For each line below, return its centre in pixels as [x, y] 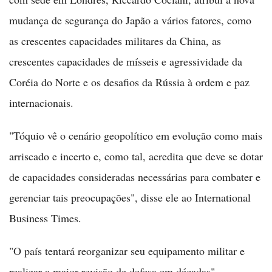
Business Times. [45, 218]
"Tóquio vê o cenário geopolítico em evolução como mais [136, 135]
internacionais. [41, 103]
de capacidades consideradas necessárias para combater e [135, 177]
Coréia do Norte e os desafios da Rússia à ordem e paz [129, 82]
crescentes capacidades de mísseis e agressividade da [126, 61]
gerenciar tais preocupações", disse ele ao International [130, 197]
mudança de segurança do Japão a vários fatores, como [130, 20]
